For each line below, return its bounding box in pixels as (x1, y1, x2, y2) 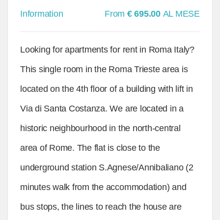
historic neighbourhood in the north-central (20, 123, 181, 133)
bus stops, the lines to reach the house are (20, 202, 182, 212)
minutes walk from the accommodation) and (20, 182, 187, 192)
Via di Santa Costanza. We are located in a (20, 104, 184, 113)
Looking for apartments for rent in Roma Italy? (20, 45, 194, 55)
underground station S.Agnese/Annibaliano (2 (20, 163, 193, 172)
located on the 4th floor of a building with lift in (20, 84, 193, 94)
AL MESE (163, 9, 200, 19)
